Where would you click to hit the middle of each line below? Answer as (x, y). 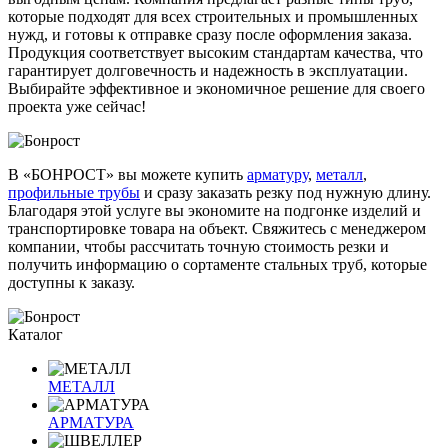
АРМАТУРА (91, 422)
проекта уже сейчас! (77, 106)
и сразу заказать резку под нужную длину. (285, 192)
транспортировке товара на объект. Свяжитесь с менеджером (217, 228)
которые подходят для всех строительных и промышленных (213, 16)
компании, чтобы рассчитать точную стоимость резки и (198, 246)
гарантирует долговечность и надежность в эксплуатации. (208, 70)
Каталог (35, 334)
